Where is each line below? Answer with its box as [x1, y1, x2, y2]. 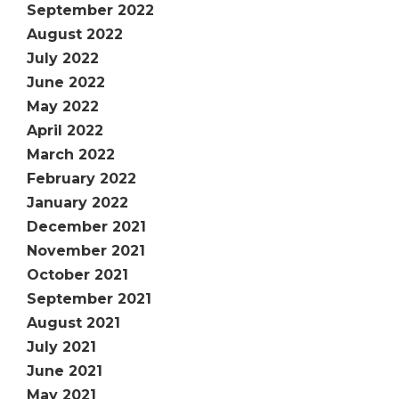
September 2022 [27, 2, 154, 19]
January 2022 [27, 194, 128, 211]
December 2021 [27, 218, 146, 235]
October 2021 [27, 266, 128, 283]
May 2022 [27, 98, 99, 115]
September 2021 [27, 290, 151, 307]
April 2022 [27, 122, 103, 139]
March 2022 [27, 146, 115, 163]
